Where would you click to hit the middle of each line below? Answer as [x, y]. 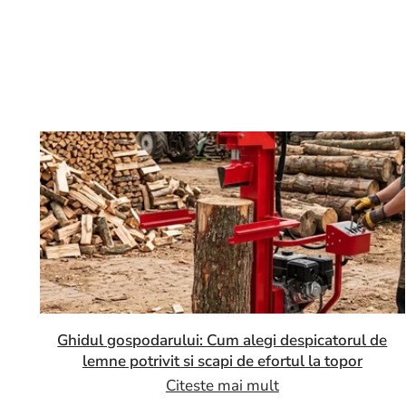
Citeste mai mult [222, 386]
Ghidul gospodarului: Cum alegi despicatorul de [222, 341]
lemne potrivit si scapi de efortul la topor [222, 362]
